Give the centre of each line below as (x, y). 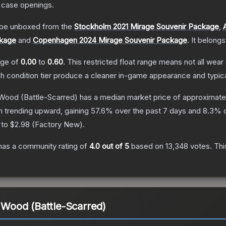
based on (147, 146)
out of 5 (115, 146)
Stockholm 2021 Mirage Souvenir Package (147, 27)
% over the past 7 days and (154, 111)
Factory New (57, 125)
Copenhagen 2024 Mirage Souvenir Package (110, 40)
